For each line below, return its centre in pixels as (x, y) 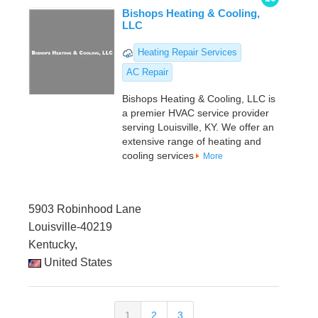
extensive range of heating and (192, 142)
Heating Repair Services (187, 53)
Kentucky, (53, 245)
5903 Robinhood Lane (85, 209)
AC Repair (147, 72)
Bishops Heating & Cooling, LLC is (199, 99)
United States (77, 263)
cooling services (158, 156)
